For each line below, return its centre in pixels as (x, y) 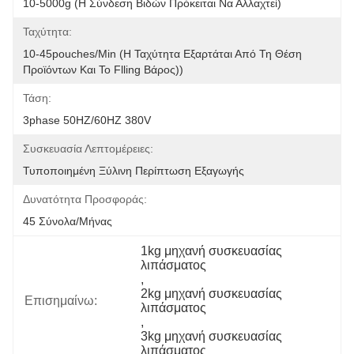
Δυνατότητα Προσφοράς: (85, 199)
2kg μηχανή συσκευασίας (212, 294)
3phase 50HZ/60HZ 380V (87, 120)
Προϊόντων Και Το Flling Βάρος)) (103, 70)
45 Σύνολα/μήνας (68, 221)
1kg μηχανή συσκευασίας (212, 251)
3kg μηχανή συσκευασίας (212, 336)
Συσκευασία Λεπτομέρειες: (88, 149)
